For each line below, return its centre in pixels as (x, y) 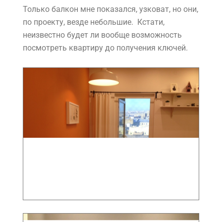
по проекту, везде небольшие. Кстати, (94, 22)
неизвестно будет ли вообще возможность (102, 35)
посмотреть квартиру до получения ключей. (106, 48)
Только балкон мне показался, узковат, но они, (111, 9)
